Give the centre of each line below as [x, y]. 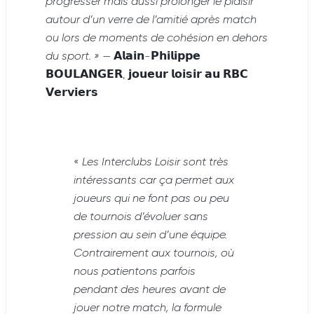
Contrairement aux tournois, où [154, 254]
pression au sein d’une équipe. [150, 236]
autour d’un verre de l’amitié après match [151, 21]
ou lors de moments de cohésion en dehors [157, 39]
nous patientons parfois [135, 272]
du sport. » [73, 57]
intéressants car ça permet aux [154, 181]
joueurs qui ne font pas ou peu [151, 199]
